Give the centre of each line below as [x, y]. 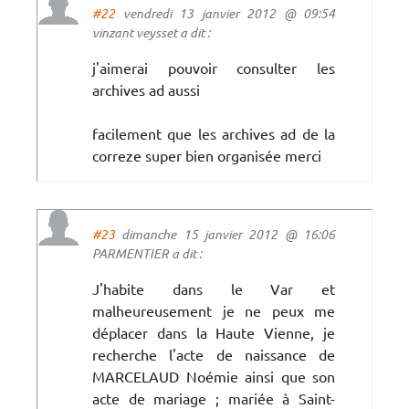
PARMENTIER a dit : [147, 253]
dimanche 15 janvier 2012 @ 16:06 [225, 234]
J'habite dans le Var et [214, 288]
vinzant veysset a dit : [151, 32]
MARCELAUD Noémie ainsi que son [214, 376]
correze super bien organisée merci [207, 155]
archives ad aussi [146, 89]
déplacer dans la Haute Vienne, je [214, 332]
